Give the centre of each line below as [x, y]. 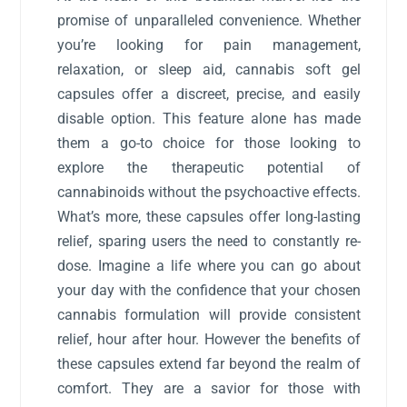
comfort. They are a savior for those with [209, 388]
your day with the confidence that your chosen [209, 290]
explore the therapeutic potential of [209, 167]
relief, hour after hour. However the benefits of [209, 339]
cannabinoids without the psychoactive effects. [209, 192]
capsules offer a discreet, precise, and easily [209, 94]
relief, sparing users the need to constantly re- [209, 241]
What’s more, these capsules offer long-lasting [209, 216]
